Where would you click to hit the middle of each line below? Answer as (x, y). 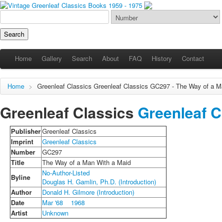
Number (23, 152)
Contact (193, 58)
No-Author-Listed (66, 172)
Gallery (52, 58)
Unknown (55, 213)
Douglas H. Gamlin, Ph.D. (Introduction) (99, 181)
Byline (21, 177)
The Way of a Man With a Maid (86, 162)
